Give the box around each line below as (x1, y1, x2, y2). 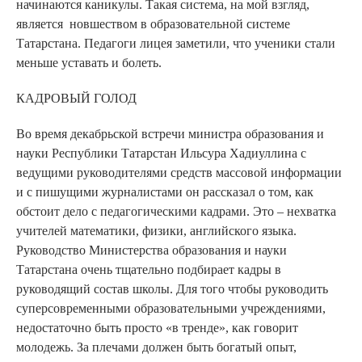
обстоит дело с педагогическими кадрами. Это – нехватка (16, 204, 336, 218)
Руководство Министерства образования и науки (16, 242, 287, 257)
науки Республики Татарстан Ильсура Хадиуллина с (16, 145, 306, 160)
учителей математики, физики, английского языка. (16, 223, 297, 238)
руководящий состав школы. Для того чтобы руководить (16, 281, 328, 296)
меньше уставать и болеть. (16, 55, 162, 69)
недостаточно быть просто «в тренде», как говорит (16, 320, 298, 335)
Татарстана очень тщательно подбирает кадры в (16, 262, 281, 276)
